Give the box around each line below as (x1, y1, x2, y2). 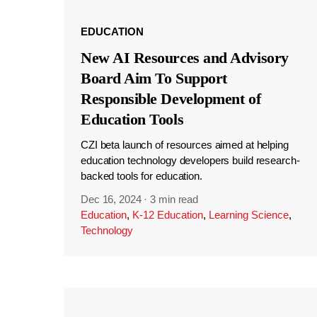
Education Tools (80, 110, 184, 129)
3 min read (150, 193, 199, 206)
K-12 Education (132, 209, 203, 221)
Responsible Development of (80, 90, 261, 108)
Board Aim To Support (80, 69, 227, 88)
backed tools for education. (80, 170, 202, 183)
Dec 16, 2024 (80, 193, 142, 206)
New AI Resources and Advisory (80, 49, 289, 67)
